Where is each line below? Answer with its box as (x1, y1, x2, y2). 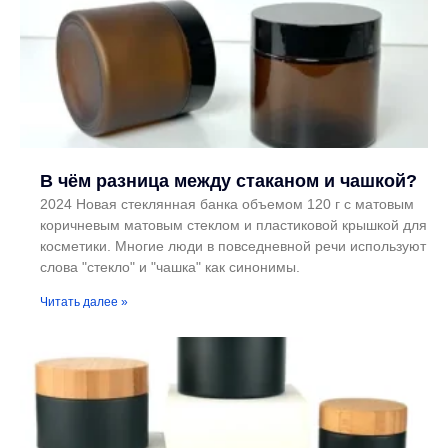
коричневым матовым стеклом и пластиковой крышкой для (40, 217, 427, 234)
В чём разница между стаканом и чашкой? (40, 171, 417, 192)
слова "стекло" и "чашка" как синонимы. (40, 259, 300, 276)
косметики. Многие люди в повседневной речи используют (40, 238, 426, 255)
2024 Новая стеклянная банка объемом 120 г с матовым (40, 196, 414, 213)
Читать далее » (40, 295, 128, 310)
